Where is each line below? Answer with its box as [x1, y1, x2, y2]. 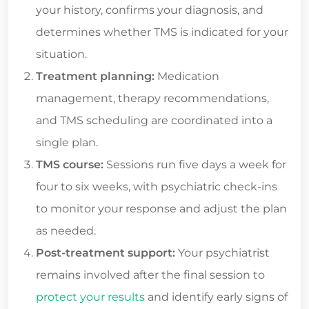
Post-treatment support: [36, 246, 175, 259]
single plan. [36, 135, 98, 149]
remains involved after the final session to [36, 268, 265, 281]
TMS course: [36, 157, 103, 171]
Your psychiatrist [175, 246, 270, 259]
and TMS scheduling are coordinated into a [36, 113, 272, 127]
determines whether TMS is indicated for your [36, 25, 288, 39]
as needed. [36, 223, 96, 237]
